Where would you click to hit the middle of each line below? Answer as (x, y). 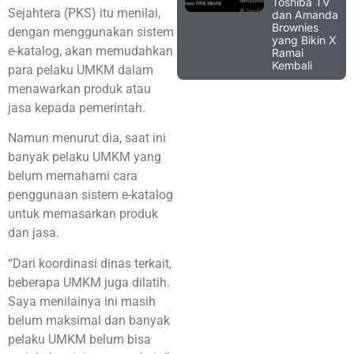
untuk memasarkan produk (83, 214)
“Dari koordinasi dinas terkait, (90, 263)
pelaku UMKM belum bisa (79, 339)
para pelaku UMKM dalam (81, 70)
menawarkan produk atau (79, 88)
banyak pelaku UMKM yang (85, 157)
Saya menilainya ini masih (82, 301)
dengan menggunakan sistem (91, 32)
